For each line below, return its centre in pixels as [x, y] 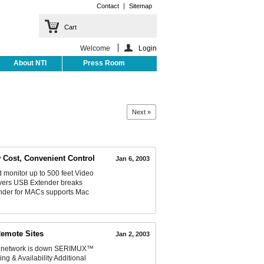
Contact [108, 6]
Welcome [96, 48]
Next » [141, 112]
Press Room [104, 63]
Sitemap [141, 6]
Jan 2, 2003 [133, 234]
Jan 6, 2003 [133, 158]
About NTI [30, 63]
